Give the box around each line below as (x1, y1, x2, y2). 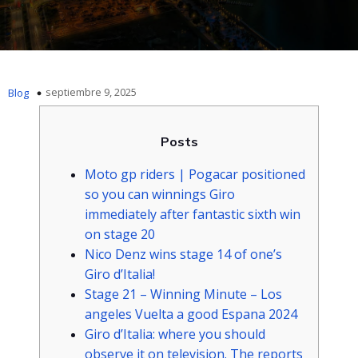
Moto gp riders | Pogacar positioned (85, 165, 305, 183)
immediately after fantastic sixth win (85, 205, 300, 223)
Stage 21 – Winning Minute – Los (85, 285, 282, 303)
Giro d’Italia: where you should (85, 325, 265, 343)
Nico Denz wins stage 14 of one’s (85, 245, 282, 263)
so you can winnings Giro (85, 185, 235, 203)
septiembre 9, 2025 (46, 85, 137, 99)
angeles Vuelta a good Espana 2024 (85, 305, 297, 323)
